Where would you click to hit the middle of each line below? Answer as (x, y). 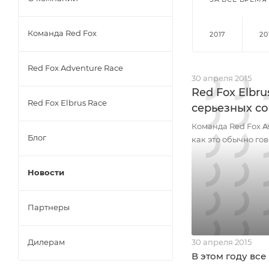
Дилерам (46, 242)
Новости (46, 172)
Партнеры (49, 207)
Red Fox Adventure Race (75, 68)
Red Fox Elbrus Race (67, 103)
